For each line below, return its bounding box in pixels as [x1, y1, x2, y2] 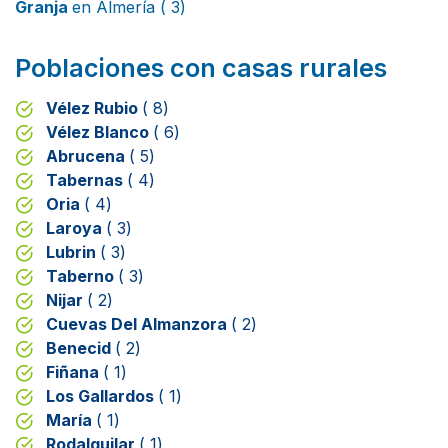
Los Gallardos [46, 385, 158, 406]
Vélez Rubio [46, 97, 142, 118]
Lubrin [46, 241, 100, 262]
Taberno [46, 265, 118, 286]
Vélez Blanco [46, 121, 153, 142]
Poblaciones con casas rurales [15, 52, 387, 83]
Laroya [46, 217, 106, 238]
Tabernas [46, 169, 127, 190]
